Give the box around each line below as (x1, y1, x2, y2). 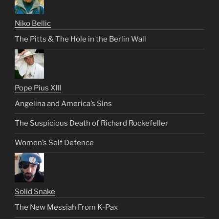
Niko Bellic (15, 19, 51, 28)
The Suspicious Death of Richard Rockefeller (15, 119, 168, 128)
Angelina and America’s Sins (15, 99, 112, 109)
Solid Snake (15, 187, 55, 196)
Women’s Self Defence (15, 138, 94, 148)
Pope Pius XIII (15, 83, 61, 92)
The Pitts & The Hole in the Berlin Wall (15, 35, 146, 44)
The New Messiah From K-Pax (15, 203, 118, 212)
